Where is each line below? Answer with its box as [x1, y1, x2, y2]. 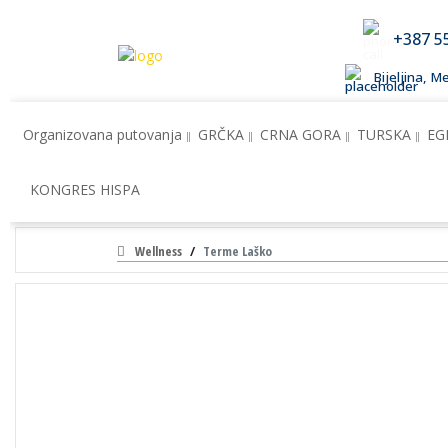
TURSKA [357, 125, 411, 144]
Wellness [135, 242, 182, 260]
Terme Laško [203, 242, 272, 260]
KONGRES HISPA [30, 180, 140, 199]
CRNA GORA [260, 125, 341, 144]
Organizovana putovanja [23, 125, 182, 144]
